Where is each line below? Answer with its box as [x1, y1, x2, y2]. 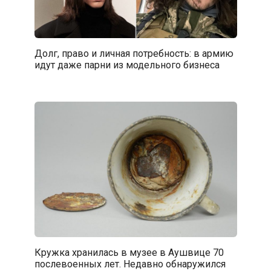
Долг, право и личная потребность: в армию [34, 47, 233, 59]
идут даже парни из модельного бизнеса [34, 59, 220, 71]
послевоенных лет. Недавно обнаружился [34, 258, 226, 270]
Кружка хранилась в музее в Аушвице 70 [34, 246, 224, 258]
